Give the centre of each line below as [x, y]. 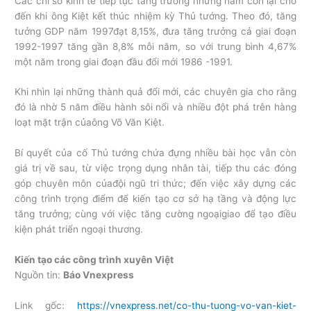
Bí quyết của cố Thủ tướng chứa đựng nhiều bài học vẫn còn [155, 153]
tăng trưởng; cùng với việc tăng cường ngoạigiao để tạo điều [155, 214]
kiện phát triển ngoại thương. [79, 229]
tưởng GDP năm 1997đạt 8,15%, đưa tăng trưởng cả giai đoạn [155, 31]
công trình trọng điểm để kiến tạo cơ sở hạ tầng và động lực [155, 199]
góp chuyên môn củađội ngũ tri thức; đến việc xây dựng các [155, 184]
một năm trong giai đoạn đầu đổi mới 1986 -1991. [124, 61]
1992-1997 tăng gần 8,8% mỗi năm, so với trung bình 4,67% [155, 46]
